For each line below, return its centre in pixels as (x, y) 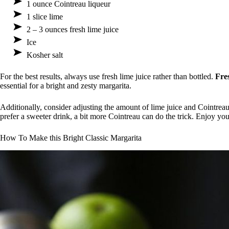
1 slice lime (45, 17)
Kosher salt (45, 55)
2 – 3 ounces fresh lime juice (73, 30)
